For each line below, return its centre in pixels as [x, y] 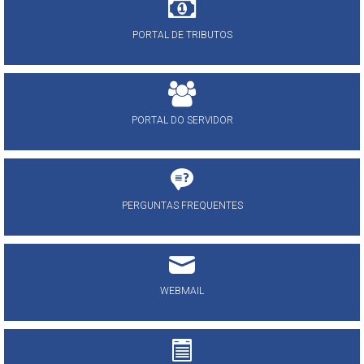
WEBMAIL [182, 291]
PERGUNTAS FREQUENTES [182, 206]
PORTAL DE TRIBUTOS [182, 35]
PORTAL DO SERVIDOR [182, 121]
